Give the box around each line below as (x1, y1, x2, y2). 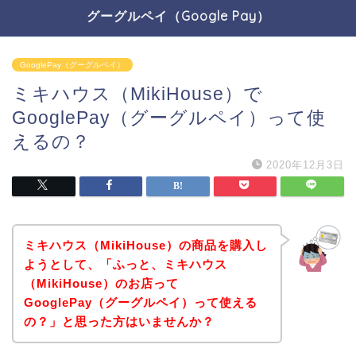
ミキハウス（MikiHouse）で (12, 83, 263, 104)
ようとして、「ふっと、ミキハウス (23, 257, 227, 271)
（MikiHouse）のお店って (23, 276, 179, 290)
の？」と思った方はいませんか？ (23, 314, 215, 328)
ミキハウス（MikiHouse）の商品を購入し (23, 238, 268, 252)
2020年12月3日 (266, 159, 344, 171)
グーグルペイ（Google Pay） (86, 8, 270, 24)
